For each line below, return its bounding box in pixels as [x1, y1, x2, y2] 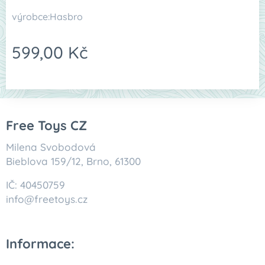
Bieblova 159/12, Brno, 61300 [6, 155, 141, 167]
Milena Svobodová [6, 141, 96, 153]
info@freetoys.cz [6, 193, 88, 205]
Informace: [6, 235, 75, 252]
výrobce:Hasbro [12, 10, 83, 22]
